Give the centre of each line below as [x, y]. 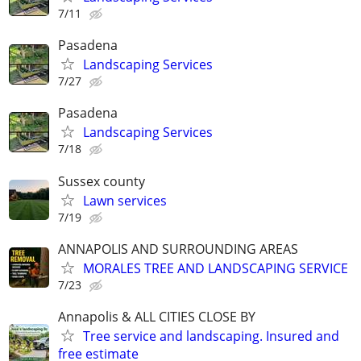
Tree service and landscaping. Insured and [211, 336]
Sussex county [102, 181]
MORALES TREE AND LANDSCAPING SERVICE [216, 268]
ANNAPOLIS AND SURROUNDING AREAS [178, 249]
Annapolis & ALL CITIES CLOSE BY [157, 316]
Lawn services [125, 200]
